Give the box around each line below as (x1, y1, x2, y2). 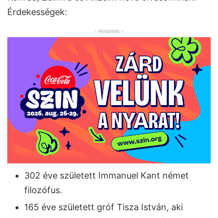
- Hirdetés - (94, 27, 124, 35)
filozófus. (24, 185, 62, 196)
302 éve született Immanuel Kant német (24, 170, 189, 181)
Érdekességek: (7, 6, 67, 17)
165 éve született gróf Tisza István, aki (24, 202, 183, 213)
